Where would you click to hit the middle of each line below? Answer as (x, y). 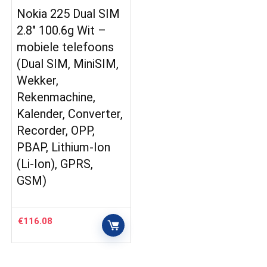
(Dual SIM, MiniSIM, (68, 64)
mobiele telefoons (66, 47)
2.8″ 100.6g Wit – (62, 30)
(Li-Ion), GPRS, (55, 164)
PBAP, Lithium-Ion (64, 147)
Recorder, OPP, (56, 131)
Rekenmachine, (56, 97)
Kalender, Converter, (70, 114)
